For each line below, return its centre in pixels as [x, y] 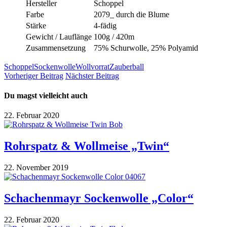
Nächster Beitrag [92, 75]
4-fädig [105, 25]
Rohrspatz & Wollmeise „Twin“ [87, 146]
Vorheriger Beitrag [34, 75]
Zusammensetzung [56, 48]
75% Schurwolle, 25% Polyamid [146, 48]
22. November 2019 [36, 168]
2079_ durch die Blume [131, 14]
